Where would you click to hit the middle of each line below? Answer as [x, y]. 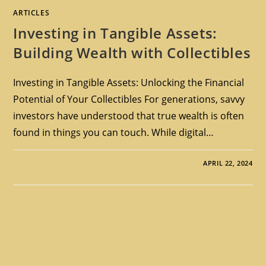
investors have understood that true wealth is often [129, 116]
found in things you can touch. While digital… [114, 132]
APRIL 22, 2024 [228, 163]
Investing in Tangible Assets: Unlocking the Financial [129, 83]
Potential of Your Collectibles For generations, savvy [129, 99]
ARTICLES [31, 13]
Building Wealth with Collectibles [132, 53]
